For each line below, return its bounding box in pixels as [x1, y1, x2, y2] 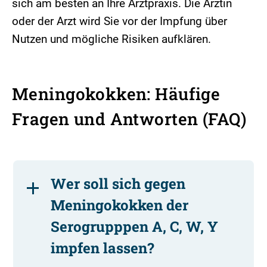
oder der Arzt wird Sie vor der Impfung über [12, 14, 227, 28]
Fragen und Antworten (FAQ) [12, 107, 246, 130]
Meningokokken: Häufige [12, 82, 221, 105]
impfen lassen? [51, 238, 155, 257]
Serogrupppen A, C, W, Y [51, 216, 219, 236]
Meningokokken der [51, 195, 189, 215]
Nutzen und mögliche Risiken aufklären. [12, 32, 211, 46]
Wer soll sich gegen [51, 173, 186, 193]
